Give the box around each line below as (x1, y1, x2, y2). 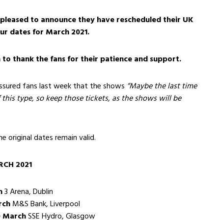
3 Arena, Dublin (2, 185, 53, 198)
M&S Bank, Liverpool (10, 197, 80, 210)
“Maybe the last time (127, 79, 197, 92)
